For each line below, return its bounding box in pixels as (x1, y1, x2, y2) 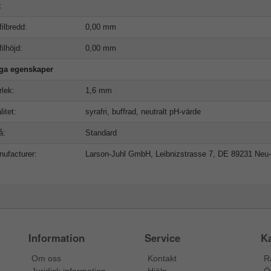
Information (28, 230, 85, 246)
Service (144, 230, 180, 246)
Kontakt (147, 253, 177, 264)
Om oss (31, 253, 62, 264)
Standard (85, 128, 117, 138)
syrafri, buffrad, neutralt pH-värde (85, 107, 201, 117)
